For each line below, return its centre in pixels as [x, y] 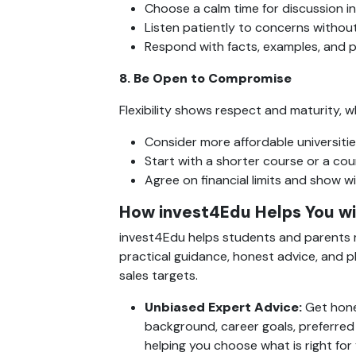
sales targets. [159, 275]
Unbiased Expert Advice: [225, 307]
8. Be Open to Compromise [205, 78]
